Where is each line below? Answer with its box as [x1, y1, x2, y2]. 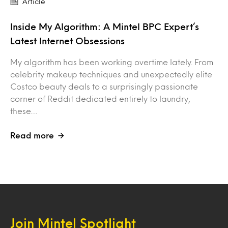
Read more [10, 131, 54, 138]
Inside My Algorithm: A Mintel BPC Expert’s [10, 22, 199, 30]
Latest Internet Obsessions [10, 37, 127, 44]
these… [10, 107, 37, 114]
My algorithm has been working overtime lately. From [10, 58, 213, 65]
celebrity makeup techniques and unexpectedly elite [10, 70, 212, 77]
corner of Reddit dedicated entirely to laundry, [10, 95, 190, 102]
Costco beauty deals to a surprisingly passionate [10, 82, 198, 90]
